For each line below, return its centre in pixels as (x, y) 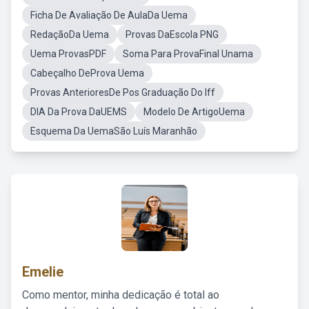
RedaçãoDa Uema (70, 34)
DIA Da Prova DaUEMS (79, 112)
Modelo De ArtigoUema (194, 112)
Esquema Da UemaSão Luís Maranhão (114, 131)
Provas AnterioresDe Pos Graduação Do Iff (123, 92)
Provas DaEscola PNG (172, 34)
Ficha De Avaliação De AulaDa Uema (109, 15)
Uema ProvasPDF (68, 54)
